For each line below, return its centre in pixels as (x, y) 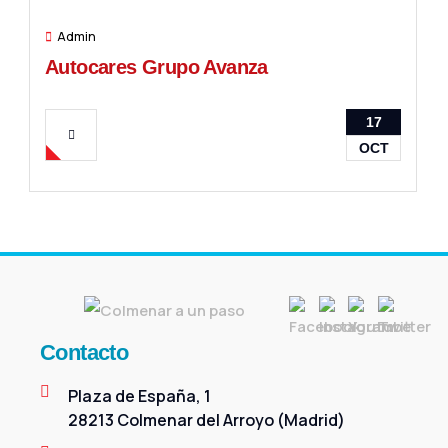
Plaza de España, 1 (139, 396)
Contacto (84, 352)
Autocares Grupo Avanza (156, 67)
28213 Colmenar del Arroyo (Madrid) (206, 420)
